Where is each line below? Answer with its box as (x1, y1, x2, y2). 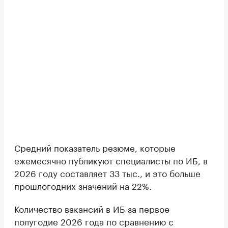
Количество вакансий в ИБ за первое (14, 201, 169, 215)
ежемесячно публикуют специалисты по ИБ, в (14, 153, 208, 166)
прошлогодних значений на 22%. (14, 178, 152, 192)
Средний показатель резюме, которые (14, 140, 176, 154)
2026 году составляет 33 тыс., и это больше (14, 165, 201, 179)
